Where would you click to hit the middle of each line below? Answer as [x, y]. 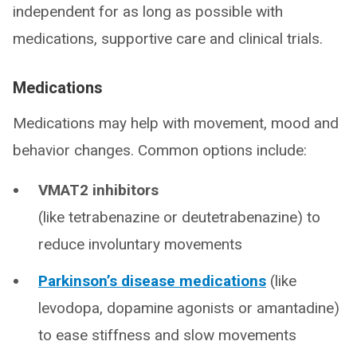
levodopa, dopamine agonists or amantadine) [189, 308]
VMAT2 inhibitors [98, 190]
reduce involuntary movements [140, 244]
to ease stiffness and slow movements [167, 335]
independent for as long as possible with [148, 12]
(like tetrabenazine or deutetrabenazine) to [179, 217]
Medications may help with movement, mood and [176, 123]
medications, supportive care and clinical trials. [168, 39]
